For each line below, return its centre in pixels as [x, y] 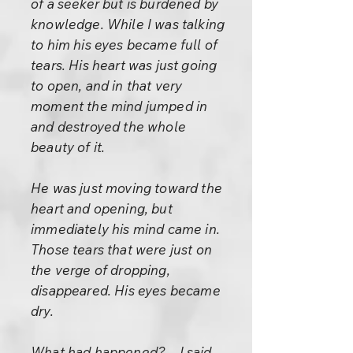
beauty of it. [68, 147]
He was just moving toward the [126, 188]
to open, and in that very [107, 85]
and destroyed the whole [108, 126]
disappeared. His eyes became [126, 290]
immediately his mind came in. [125, 229]
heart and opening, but [102, 208]
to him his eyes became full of [124, 45]
